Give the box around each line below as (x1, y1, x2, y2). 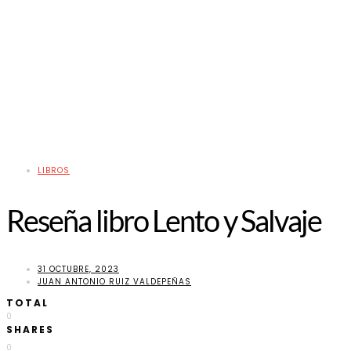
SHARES (6, 322, 54, 336)
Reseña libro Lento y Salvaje (6, 202, 322, 239)
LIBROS (38, 165, 70, 177)
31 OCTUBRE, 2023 (38, 262, 119, 275)
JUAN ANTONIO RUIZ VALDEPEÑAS (38, 275, 191, 288)
